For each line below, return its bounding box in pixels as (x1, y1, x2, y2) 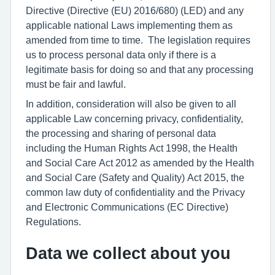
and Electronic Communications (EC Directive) (26, 202, 228, 212)
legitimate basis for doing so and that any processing (26, 64, 254, 74)
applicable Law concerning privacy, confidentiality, (26, 114, 243, 123)
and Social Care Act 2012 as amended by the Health (26, 158, 254, 168)
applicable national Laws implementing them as (26, 20, 233, 30)
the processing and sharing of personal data (26, 128, 216, 138)
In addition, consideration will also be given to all (26, 99, 236, 109)
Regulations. (26, 217, 81, 227)
